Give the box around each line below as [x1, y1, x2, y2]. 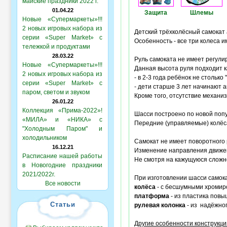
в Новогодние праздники [22, 162, 102, 169]
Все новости [45, 180, 81, 187]
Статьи [50, 201, 75, 208]
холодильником [22, 134, 67, 141]
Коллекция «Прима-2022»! [22, 107, 102, 114]
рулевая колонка [134, 202, 185, 209]
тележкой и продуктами [22, 43, 90, 50]
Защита [144, 9, 167, 16]
